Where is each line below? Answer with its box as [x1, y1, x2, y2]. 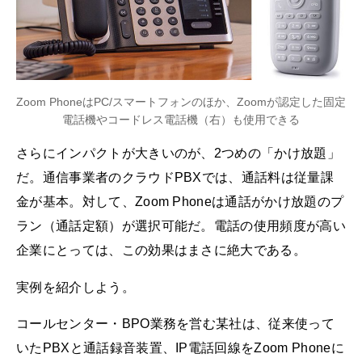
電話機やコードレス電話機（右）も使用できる [62, 112, 300, 126]
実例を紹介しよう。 [16, 280, 135, 294]
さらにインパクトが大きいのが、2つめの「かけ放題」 [16, 146, 341, 161]
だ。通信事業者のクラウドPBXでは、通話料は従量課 [16, 170, 334, 185]
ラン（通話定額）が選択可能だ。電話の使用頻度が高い [16, 219, 347, 234]
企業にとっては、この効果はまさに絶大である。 [16, 243, 307, 258]
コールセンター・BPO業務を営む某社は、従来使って [16, 316, 335, 330]
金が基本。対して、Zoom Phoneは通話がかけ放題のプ [16, 195, 344, 209]
